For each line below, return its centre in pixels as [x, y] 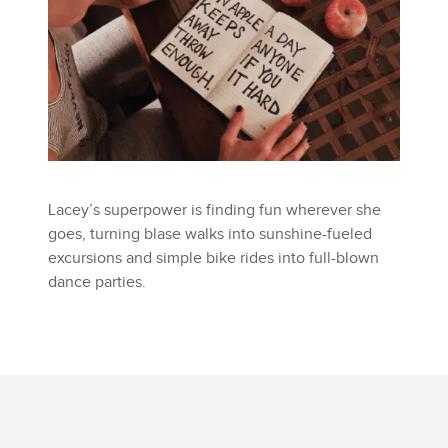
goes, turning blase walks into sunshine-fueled [210, 235]
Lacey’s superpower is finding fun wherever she [214, 211]
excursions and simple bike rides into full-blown [213, 259]
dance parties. [97, 283]
